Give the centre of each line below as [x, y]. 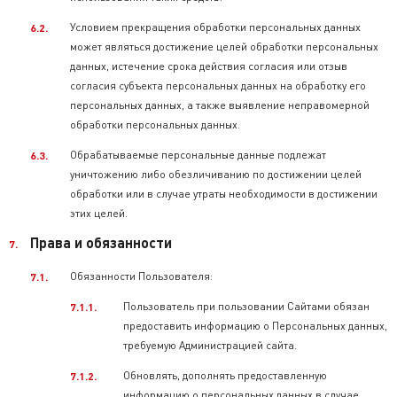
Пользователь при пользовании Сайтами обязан [246, 306]
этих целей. [99, 213]
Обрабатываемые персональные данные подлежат [198, 155]
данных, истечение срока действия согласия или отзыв [209, 66]
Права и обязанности [101, 242]
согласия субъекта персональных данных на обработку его [218, 86]
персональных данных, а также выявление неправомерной [220, 105]
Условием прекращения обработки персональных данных [215, 27]
